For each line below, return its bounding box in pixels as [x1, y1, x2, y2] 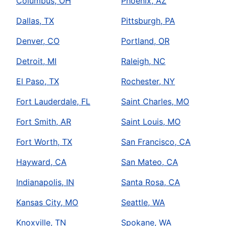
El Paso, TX [16, 76, 59, 87]
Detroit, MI [16, 56, 56, 67]
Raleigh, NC [121, 56, 165, 67]
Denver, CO [16, 36, 60, 46]
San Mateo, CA [121, 157, 178, 167]
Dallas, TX [16, 16, 54, 26]
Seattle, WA [121, 197, 165, 208]
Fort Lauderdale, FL [16, 96, 90, 107]
